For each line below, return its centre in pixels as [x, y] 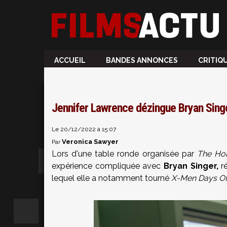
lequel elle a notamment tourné [111, 178]
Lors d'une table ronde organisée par [124, 154]
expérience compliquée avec [108, 166]
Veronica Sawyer [90, 142]
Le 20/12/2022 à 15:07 [84, 129]
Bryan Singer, [191, 166]
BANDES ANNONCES [142, 60]
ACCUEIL [70, 60]
